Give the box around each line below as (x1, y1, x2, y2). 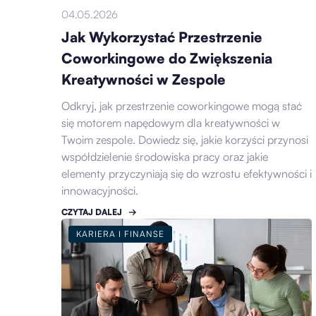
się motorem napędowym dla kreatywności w (61, 115, 280, 130)
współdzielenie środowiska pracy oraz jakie (61, 149, 268, 164)
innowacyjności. (61, 183, 138, 197)
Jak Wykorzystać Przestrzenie (61, 28, 262, 46)
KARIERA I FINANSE (76, 228, 164, 239)
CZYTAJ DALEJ (61, 206, 122, 217)
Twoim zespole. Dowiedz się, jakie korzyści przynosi (61, 132, 308, 147)
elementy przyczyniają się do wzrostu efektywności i (61, 166, 312, 181)
